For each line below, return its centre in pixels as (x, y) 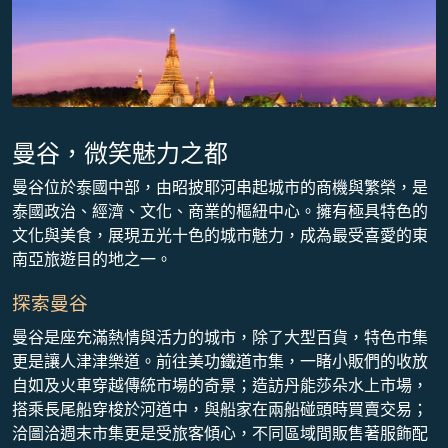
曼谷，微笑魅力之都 (120, 152)
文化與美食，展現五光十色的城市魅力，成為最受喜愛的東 (220, 235)
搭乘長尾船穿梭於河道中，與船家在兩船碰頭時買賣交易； (220, 409)
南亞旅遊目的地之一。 (92, 259)
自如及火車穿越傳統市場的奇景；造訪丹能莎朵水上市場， (220, 385)
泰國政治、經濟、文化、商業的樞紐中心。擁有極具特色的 (220, 211)
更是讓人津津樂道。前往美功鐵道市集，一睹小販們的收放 (220, 361)
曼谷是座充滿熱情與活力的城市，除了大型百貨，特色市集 (220, 337)
